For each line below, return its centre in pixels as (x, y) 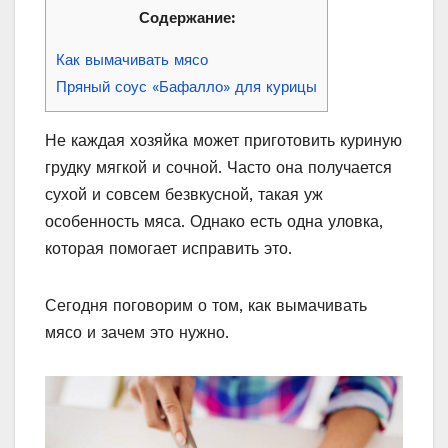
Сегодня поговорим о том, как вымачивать (206, 306)
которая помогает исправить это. (168, 249)
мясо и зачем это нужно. (137, 333)
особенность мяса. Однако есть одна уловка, (214, 222)
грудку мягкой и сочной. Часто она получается (218, 168)
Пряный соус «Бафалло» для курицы (186, 87)
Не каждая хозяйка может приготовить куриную (223, 141)
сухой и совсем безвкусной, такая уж (184, 195)
